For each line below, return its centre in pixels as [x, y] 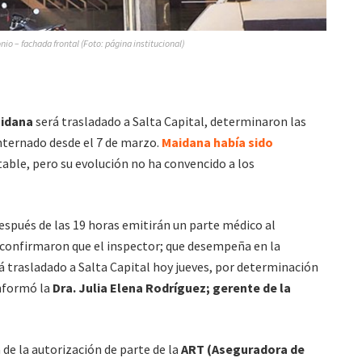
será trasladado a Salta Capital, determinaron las [170, 122]
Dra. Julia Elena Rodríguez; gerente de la [172, 288]
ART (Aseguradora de [243, 349]
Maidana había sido [217, 143]
